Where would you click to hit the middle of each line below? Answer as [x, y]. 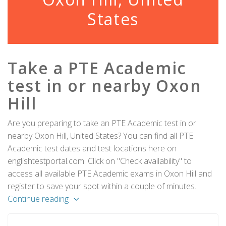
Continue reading [38, 199]
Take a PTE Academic [97, 68]
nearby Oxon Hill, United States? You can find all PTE [100, 136]
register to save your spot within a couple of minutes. [102, 186]
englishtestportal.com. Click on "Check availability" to [100, 161]
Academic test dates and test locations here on [92, 148]
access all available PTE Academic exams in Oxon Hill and [110, 174]
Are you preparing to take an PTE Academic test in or [102, 123]
